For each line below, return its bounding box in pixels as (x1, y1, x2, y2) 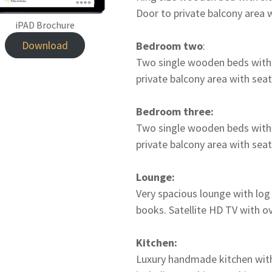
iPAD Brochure (15, 19, 75, 32)
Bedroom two (136, 38, 203, 53)
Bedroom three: (136, 104, 214, 118)
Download (22, 38, 68, 53)
